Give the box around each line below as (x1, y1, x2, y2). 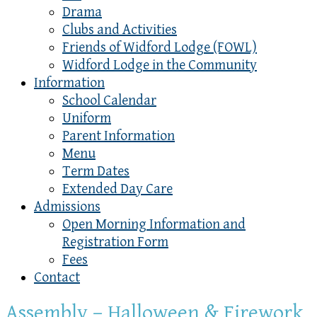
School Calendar (62, 93, 156, 109)
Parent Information (62, 128, 175, 144)
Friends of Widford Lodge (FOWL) (62, 40, 257, 56)
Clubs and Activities (62, 22, 177, 38)
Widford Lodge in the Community (62, 57, 257, 74)
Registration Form (62, 234, 168, 250)
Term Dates (62, 163, 129, 180)
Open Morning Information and (62, 217, 246, 233)
